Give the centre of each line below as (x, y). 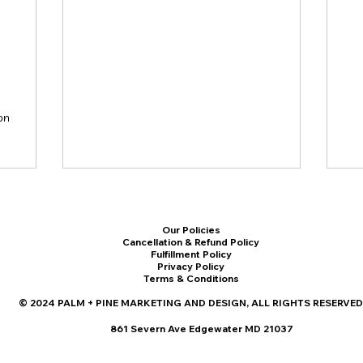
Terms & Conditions (191, 278)
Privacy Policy (191, 266)
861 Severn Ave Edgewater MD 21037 (202, 329)
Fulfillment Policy (191, 254)
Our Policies (191, 230)
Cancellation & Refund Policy (191, 242)
